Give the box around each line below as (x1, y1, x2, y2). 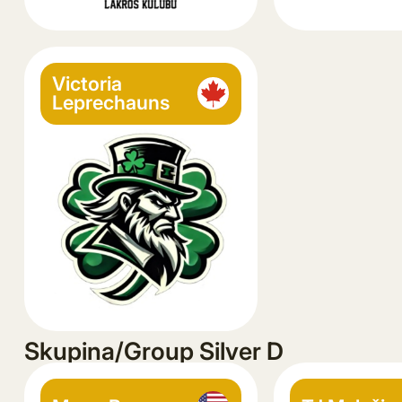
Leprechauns (52, 91, 170, 115)
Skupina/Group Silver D (23, 336, 284, 366)
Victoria (52, 72, 123, 96)
